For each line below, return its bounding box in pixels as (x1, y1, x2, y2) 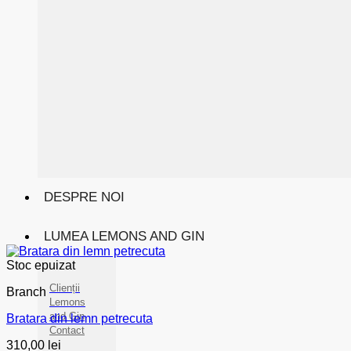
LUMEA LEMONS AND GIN (44, 229, 204, 244)
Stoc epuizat (6, 258, 75, 272)
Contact (49, 324, 85, 336)
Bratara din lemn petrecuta (6, 311, 153, 325)
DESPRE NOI (44, 190, 125, 204)
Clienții (49, 282, 80, 294)
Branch (6, 284, 46, 299)
